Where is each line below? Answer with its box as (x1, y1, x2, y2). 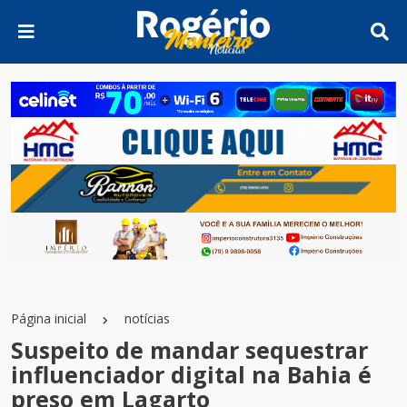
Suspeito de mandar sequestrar (11, 334, 368, 366)
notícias (124, 310, 170, 328)
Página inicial (11, 310, 86, 328)
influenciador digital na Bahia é (11, 359, 372, 391)
